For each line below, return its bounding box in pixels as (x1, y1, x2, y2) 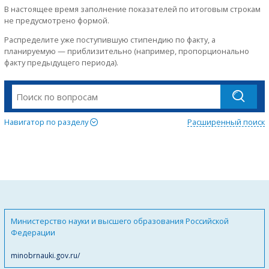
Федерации (11, 227, 55, 238)
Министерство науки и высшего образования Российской (11, 216, 229, 227)
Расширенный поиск (187, 116, 265, 127)
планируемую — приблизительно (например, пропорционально (4, 46, 249, 57)
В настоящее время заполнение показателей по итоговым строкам (4, 4, 261, 15)
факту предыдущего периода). (4, 57, 118, 68)
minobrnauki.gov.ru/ (11, 250, 80, 261)
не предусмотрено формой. (4, 15, 109, 26)
